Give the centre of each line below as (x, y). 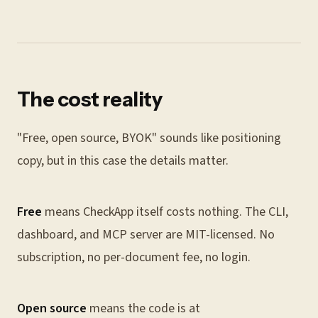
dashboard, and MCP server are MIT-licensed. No (146, 235)
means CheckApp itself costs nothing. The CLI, (165, 212)
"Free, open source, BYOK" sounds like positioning (149, 138)
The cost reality (90, 99)
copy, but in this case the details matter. (123, 161)
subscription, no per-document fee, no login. (134, 257)
